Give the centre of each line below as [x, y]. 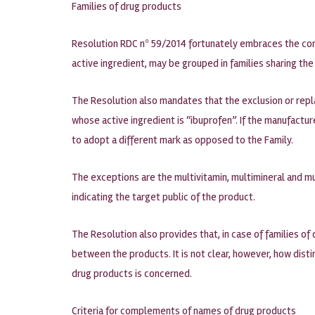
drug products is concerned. [132, 274]
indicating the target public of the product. [163, 197]
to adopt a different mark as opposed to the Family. [182, 140]
